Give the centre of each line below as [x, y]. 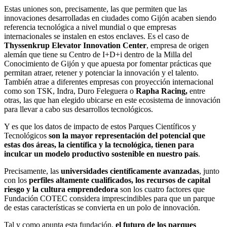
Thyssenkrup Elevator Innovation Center [75, 45]
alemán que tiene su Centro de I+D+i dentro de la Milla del [98, 54]
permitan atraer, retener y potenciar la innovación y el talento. [101, 72]
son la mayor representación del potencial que [126, 135]
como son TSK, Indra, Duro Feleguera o [70, 91]
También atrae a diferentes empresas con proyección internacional [109, 82]
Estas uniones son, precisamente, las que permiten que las [96, 9]
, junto [209, 171]
